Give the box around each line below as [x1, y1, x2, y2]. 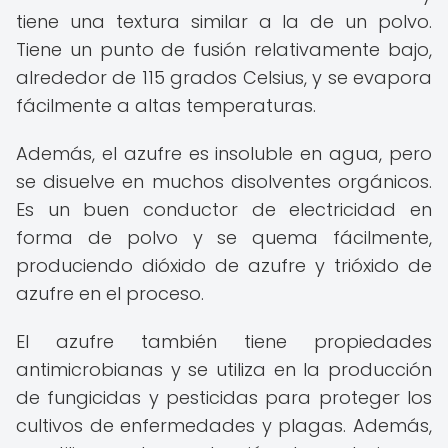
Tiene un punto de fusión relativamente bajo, [16, 37, 432, 62]
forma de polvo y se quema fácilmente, [16, 225, 432, 250]
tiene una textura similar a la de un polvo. [16, 9, 432, 34]
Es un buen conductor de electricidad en [16, 197, 432, 222]
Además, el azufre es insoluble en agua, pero [16, 141, 432, 166]
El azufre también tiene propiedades [16, 329, 432, 354]
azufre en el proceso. [16, 281, 204, 306]
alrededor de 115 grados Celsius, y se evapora [16, 65, 432, 90]
